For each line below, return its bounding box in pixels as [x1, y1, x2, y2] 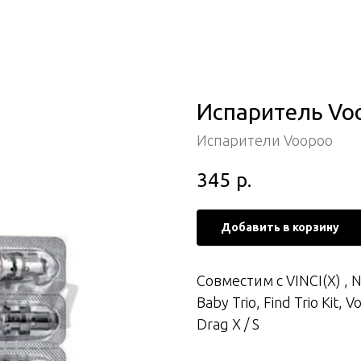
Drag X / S [197, 315, 259, 332]
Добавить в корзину [221, 220, 339, 234]
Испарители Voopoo [197, 132, 333, 148]
